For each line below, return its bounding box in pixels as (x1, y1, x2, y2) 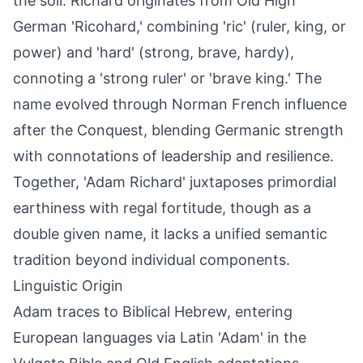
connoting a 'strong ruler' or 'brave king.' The (13, 70, 322, 87)
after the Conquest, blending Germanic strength (13, 122, 344, 139)
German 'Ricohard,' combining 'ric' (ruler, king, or (13, 18, 346, 35)
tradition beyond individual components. (13, 251, 290, 268)
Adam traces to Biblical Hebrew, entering (13, 303, 293, 320)
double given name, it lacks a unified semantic (13, 225, 327, 242)
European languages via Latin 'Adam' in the (13, 329, 306, 346)
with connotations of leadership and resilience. (13, 147, 334, 164)
